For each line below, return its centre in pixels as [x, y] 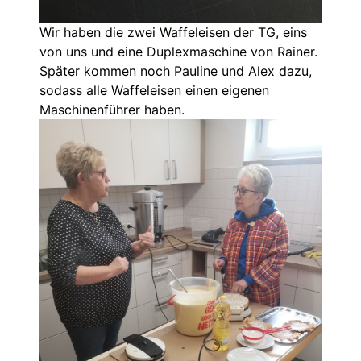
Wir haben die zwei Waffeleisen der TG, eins [173, 32]
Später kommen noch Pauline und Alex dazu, [176, 71]
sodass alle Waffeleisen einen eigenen [154, 90]
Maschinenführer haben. [112, 109]
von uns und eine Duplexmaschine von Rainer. [178, 51]
